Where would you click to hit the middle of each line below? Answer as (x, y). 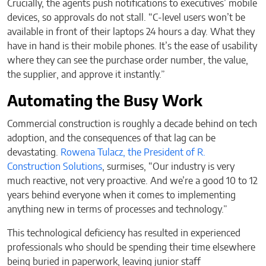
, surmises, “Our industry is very (168, 167)
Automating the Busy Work (105, 102)
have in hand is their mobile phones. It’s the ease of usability (132, 46)
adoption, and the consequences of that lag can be (111, 138)
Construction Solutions (55, 167)
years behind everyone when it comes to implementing (121, 195)
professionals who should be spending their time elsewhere (131, 247)
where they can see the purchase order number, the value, (128, 60)
